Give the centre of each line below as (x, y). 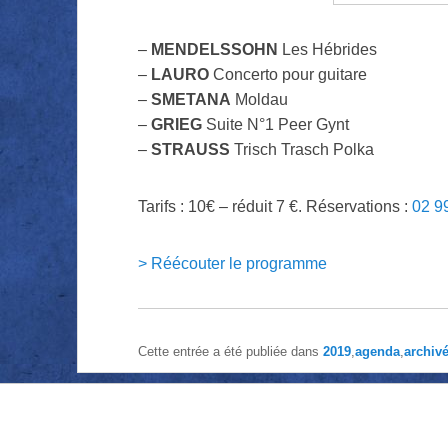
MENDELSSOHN (214, 50)
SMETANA (190, 100)
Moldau (259, 100)
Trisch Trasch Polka (301, 150)
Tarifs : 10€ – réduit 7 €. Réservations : (274, 207)
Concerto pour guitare (287, 75)
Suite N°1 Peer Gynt (275, 125)
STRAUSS (190, 150)
